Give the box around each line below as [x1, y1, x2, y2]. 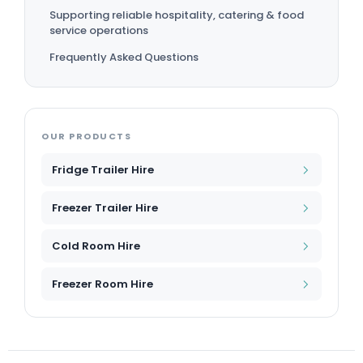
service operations [49, 23, 148, 39]
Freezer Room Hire [52, 276, 153, 293]
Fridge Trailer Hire [52, 162, 154, 178]
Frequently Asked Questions [49, 49, 199, 66]
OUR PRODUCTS [41, 130, 131, 143]
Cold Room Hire [52, 238, 140, 254]
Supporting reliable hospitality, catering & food [49, 7, 304, 23]
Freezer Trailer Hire [52, 200, 158, 216]
